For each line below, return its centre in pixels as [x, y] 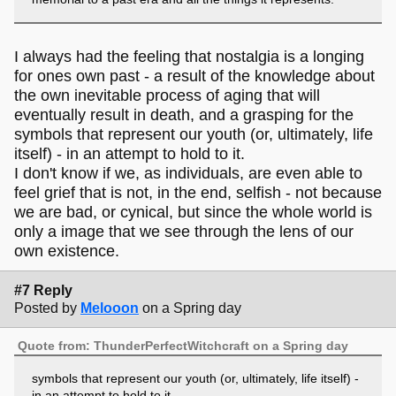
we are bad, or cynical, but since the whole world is [193, 213]
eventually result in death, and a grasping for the [184, 115]
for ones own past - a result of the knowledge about [194, 76]
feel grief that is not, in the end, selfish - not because [198, 193]
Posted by [46, 308]
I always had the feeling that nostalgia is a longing [189, 57]
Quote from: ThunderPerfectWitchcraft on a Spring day [183, 345]
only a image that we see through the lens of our [184, 232]
